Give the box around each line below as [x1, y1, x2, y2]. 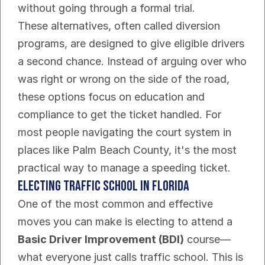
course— [184, 233, 231, 246]
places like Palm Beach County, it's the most [18, 144, 237, 157]
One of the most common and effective [18, 198, 213, 211]
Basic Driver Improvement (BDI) [18, 233, 184, 246]
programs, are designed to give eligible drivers [18, 37, 244, 50]
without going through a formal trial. [18, 2, 195, 15]
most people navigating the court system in [18, 126, 231, 139]
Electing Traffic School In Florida [18, 177, 189, 195]
